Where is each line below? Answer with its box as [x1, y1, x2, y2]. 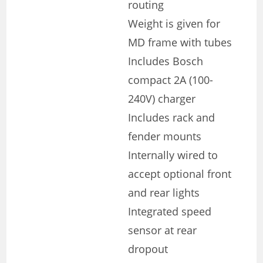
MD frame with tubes [128, 35, 232, 49]
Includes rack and [128, 110, 215, 124]
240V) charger [128, 91, 196, 106]
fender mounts [128, 129, 202, 143]
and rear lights [128, 185, 200, 200]
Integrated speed [128, 204, 212, 218]
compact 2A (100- [128, 72, 214, 87]
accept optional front [128, 166, 232, 181]
